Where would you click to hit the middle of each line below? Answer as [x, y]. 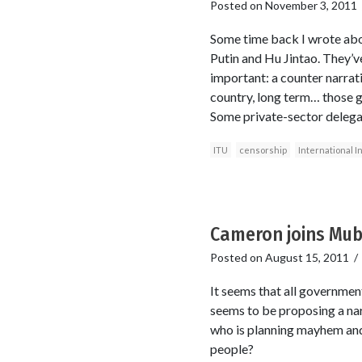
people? [232, 349]
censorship [263, 150]
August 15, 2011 [307, 258]
